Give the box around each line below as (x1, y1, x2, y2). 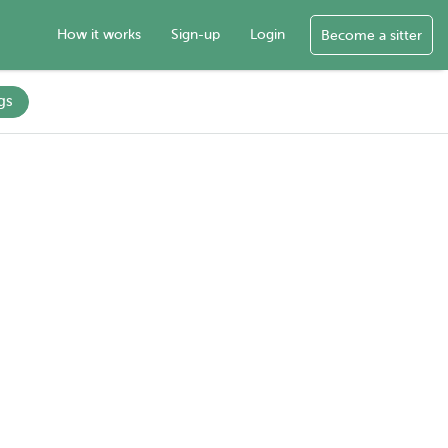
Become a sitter (321, 28, 422, 43)
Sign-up (171, 27, 220, 42)
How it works (57, 27, 141, 42)
